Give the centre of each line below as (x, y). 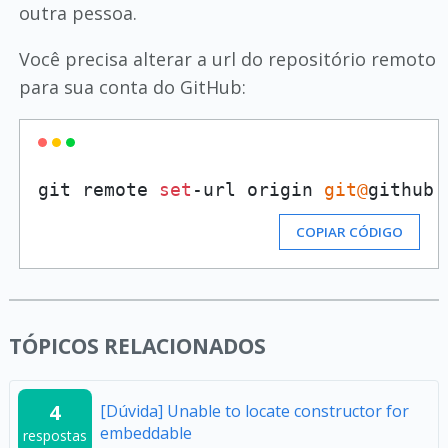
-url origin (257, 189)
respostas (54, 435)
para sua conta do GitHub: (132, 86)
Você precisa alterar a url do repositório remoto (227, 58)
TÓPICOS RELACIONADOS (137, 345)
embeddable (145, 432)
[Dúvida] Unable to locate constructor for (254, 410)
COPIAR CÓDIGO (350, 231)
